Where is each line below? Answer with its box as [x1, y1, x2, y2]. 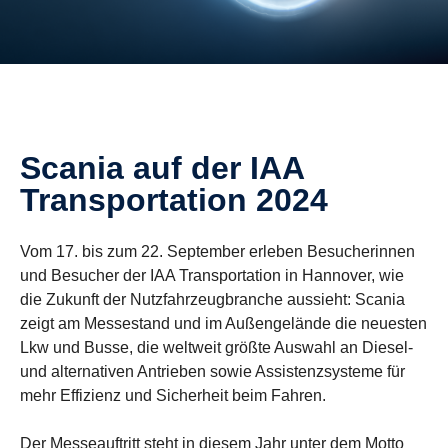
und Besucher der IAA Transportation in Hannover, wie [20, 267, 404, 284]
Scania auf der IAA [20, 150, 41, 186]
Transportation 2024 [20, 182, 328, 218]
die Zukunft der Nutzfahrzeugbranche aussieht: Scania [20, 291, 405, 308]
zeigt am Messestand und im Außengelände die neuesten [20, 315, 427, 332]
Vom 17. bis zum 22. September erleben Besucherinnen [20, 243, 415, 260]
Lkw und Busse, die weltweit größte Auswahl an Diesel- [20, 339, 413, 356]
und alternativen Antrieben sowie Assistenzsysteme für [20, 363, 405, 380]
